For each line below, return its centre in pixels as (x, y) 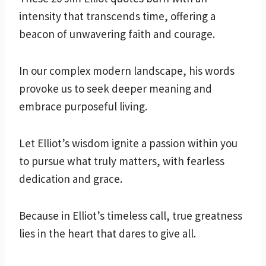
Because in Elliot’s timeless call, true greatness (131, 215)
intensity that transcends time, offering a (117, 16)
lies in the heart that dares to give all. (107, 233)
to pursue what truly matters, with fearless (122, 161)
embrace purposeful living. (83, 106)
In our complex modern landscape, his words (127, 70)
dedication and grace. (71, 178)
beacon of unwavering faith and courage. (117, 34)
